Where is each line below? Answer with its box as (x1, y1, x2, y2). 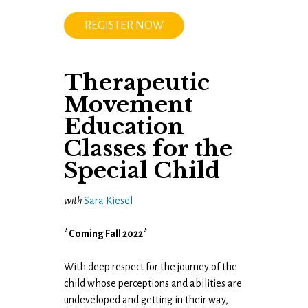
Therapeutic (64, 68, 210, 96)
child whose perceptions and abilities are (64, 277, 243, 289)
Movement (64, 90, 193, 118)
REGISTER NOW (85, 19, 164, 32)
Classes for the (64, 134, 233, 162)
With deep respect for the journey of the (64, 261, 238, 272)
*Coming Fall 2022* (64, 228, 148, 239)
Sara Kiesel (84, 195, 133, 206)
